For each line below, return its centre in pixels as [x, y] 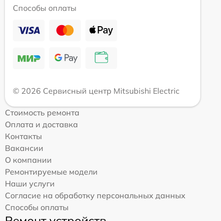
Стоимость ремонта [42, 113]
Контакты [23, 136]
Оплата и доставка [41, 125]
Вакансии [24, 148]
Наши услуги [30, 184]
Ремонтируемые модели [51, 172]
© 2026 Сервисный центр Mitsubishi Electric [96, 91]
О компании [28, 160]
